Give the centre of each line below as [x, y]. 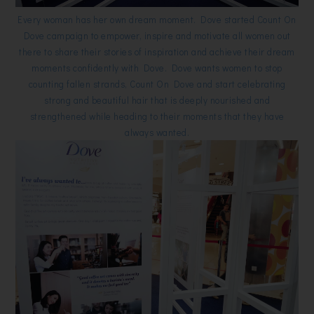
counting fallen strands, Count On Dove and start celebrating [157, 83]
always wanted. [157, 132]
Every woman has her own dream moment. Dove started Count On [157, 19]
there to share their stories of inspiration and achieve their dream [157, 51]
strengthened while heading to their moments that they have [157, 116]
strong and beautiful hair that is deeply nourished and [157, 100]
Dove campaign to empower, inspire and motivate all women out [157, 35]
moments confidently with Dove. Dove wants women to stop [157, 67]
